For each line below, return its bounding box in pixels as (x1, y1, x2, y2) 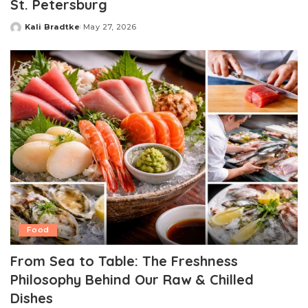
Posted (10, 27, 43, 37)
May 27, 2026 (83, 22, 137, 32)
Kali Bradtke (25, 22, 80, 32)
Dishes (10, 289, 53, 307)
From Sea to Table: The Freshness (10, 252, 238, 269)
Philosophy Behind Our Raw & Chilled (10, 270, 254, 288)
